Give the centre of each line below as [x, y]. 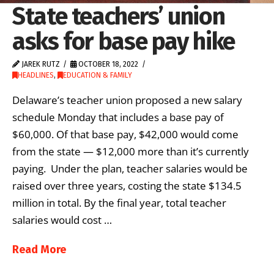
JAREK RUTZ [40, 64]
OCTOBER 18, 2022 [108, 64]
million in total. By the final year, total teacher [119, 202]
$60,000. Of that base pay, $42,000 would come [125, 134]
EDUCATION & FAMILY [98, 75]
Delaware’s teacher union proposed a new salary [127, 100]
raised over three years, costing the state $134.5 [127, 185]
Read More [39, 249]
